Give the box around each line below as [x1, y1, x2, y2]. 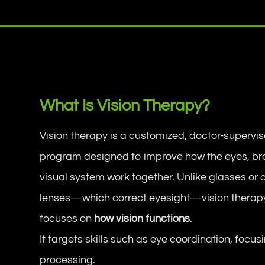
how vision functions [94, 212, 190, 224]
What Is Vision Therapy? [40, 97, 211, 114]
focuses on [40, 212, 95, 224]
